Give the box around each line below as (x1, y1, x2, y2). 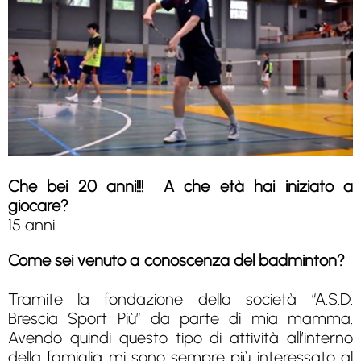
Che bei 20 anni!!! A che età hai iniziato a (8, 176, 353, 196)
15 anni (8, 214, 99, 234)
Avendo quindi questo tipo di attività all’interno (8, 327, 353, 347)
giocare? (8, 195, 68, 215)
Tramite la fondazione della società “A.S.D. (8, 288, 353, 309)
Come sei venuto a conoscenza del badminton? (8, 250, 353, 270)
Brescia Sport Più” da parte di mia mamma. (8, 308, 353, 328)
